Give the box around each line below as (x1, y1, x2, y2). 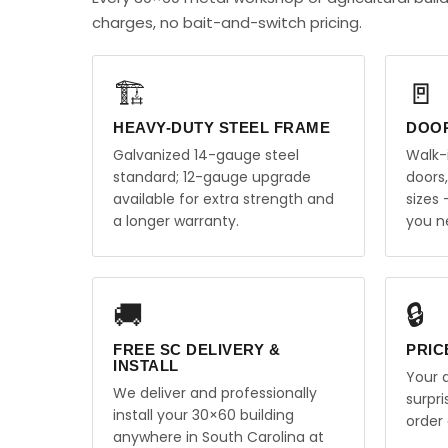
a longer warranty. (113, 211, 239, 231)
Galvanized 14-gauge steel (113, 145, 299, 165)
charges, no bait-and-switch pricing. (92, 12, 362, 33)
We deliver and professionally (113, 383, 317, 403)
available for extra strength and (113, 189, 334, 209)
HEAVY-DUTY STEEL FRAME (113, 119, 330, 136)
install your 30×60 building (113, 405, 294, 425)
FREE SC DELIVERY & (113, 341, 280, 358)
